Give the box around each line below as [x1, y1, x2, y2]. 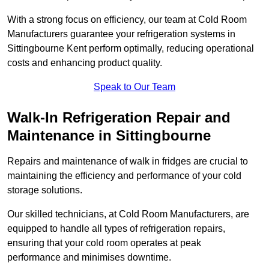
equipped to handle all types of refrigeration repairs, [7, 223, 225, 234]
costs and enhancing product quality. [7, 58, 162, 68]
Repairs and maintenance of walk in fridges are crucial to [7, 156, 248, 167]
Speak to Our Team [94, 82, 175, 92]
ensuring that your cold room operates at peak [7, 238, 201, 249]
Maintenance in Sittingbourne [7, 127, 211, 144]
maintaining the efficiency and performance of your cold [7, 171, 241, 181]
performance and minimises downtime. [7, 252, 171, 263]
